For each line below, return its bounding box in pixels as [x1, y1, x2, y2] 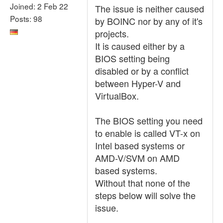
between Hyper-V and [95, 77, 181, 90]
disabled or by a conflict [95, 64, 189, 77]
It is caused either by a [95, 39, 185, 52]
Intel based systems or [95, 139, 185, 152]
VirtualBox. [95, 89, 139, 102]
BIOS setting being [95, 52, 170, 65]
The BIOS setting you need [95, 114, 203, 127]
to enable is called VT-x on [95, 126, 200, 139]
